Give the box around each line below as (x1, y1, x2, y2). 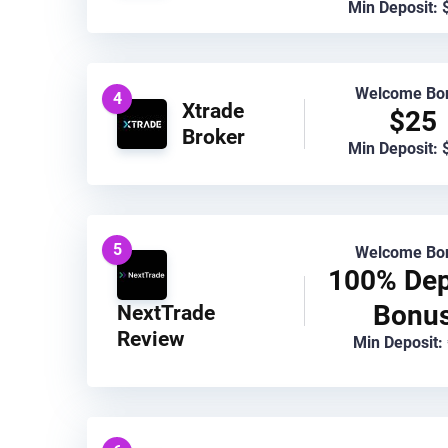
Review (117, 325, 184, 351)
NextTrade (117, 299, 215, 325)
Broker (182, 123, 245, 149)
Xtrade (182, 97, 244, 123)
